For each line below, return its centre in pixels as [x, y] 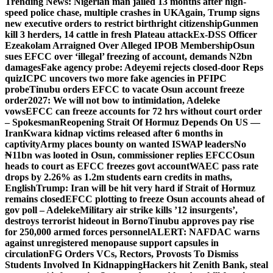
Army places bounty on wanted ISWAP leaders [137, 144]
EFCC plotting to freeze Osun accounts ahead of [165, 199]
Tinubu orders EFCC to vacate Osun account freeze [137, 90]
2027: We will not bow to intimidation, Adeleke [124, 101]
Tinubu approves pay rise [201, 221]
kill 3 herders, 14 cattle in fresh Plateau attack [99, 35]
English [20, 188]
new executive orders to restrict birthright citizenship [114, 24]
